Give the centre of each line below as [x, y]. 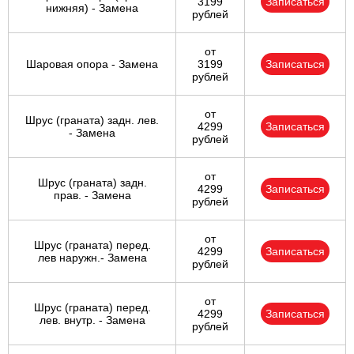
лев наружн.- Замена [92, 258]
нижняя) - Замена [92, 8]
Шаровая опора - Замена [92, 64]
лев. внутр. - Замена [92, 320]
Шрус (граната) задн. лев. [92, 121]
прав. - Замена [92, 196]
